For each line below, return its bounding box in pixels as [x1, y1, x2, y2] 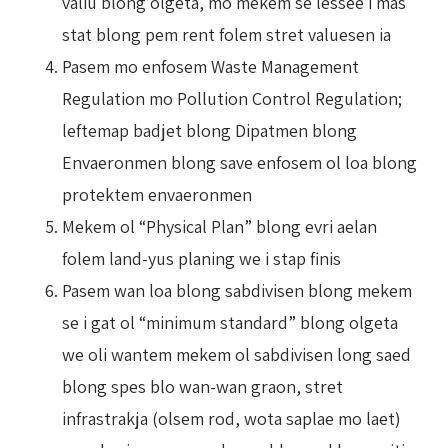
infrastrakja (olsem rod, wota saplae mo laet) [62, 406, 401, 430]
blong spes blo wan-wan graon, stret [62, 374, 343, 398]
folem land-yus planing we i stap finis [62, 246, 341, 270]
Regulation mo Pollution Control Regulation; [62, 86, 402, 110]
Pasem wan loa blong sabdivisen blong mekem [62, 278, 412, 302]
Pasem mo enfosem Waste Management [62, 54, 359, 78]
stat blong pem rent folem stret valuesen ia [62, 22, 391, 46]
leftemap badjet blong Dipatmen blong [62, 118, 357, 142]
